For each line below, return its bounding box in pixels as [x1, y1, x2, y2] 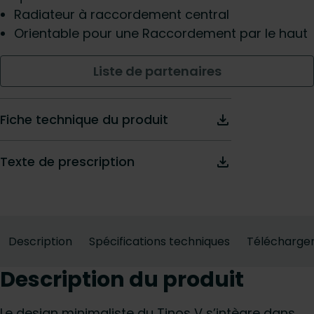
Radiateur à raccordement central [14, 6, 229, 23]
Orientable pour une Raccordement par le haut [14, 25, 308, 42]
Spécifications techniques [89, 233, 230, 250]
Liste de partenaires [93, 62, 221, 80]
